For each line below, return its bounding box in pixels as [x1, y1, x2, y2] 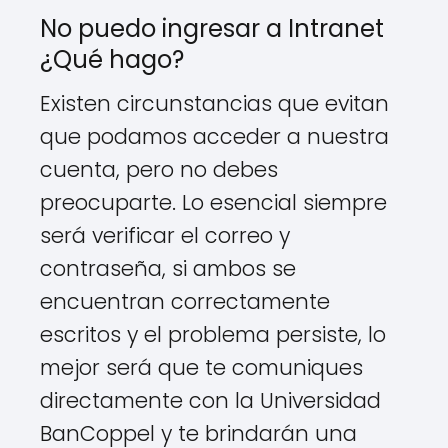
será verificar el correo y [40, 221, 290, 251]
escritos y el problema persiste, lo [40, 320, 386, 350]
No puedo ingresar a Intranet [40, 12, 384, 46]
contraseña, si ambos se [40, 254, 296, 284]
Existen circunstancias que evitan [40, 89, 389, 119]
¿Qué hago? [40, 43, 184, 77]
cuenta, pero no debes [40, 155, 278, 185]
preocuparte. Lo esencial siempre [40, 188, 387, 218]
